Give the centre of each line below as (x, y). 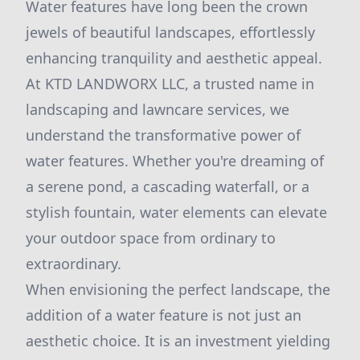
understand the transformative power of (163, 135)
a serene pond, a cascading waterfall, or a (168, 186)
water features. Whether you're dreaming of (175, 161)
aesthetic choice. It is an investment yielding (178, 341)
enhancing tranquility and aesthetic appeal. (174, 58)
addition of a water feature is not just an (164, 315)
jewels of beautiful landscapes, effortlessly (170, 32)
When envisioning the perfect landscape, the (178, 289)
